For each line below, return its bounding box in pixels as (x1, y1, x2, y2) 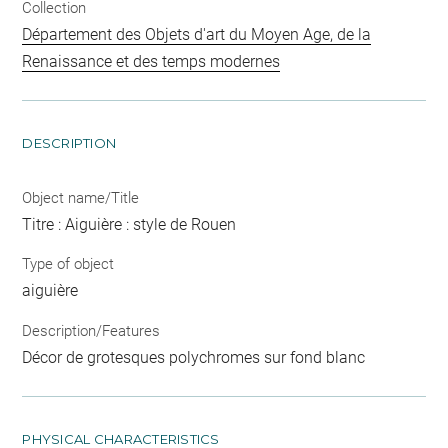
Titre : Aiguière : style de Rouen (22, 214, 237, 234)
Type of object (22, 255, 115, 273)
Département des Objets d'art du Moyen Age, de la (22, 24, 372, 44)
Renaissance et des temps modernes (22, 51, 281, 71)
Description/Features (22, 321, 161, 340)
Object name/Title (22, 188, 140, 207)
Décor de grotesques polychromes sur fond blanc (22, 347, 366, 367)
